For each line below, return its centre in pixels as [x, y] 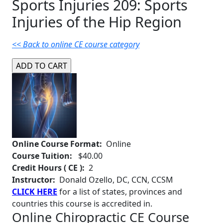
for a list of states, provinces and [120, 192]
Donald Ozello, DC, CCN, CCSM [114, 180]
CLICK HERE [35, 192]
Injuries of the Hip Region [97, 22]
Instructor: [34, 180]
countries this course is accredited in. [82, 204]
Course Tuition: [44, 156]
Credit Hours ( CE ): [48, 168]
